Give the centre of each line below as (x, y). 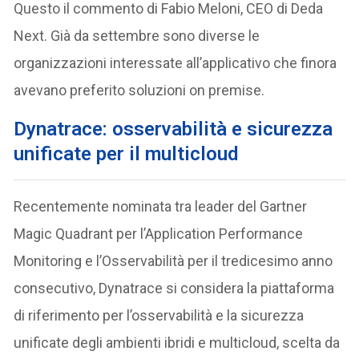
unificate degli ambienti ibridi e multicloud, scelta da (177, 343)
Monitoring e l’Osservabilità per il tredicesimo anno (173, 261)
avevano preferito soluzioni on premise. (139, 90)
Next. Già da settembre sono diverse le (137, 36)
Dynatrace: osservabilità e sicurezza (173, 129)
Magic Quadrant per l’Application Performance (159, 234)
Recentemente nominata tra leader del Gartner (161, 206)
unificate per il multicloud (126, 154)
